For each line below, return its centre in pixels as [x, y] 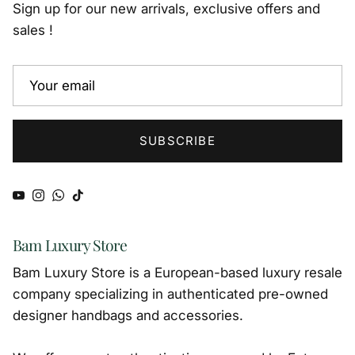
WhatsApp [90, 199]
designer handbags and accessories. [128, 315]
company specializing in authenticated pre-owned [170, 294]
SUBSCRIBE [177, 141]
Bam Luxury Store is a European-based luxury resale [177, 272]
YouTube [45, 199]
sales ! [33, 31]
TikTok [97, 199]
